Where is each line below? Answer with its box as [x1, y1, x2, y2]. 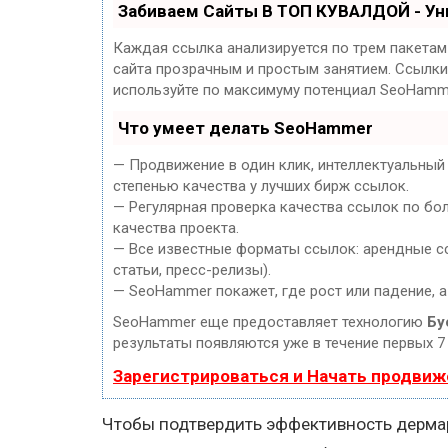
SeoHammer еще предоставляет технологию [113, 312, 427, 331]
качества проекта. [113, 218, 239, 237]
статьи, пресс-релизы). [113, 260, 271, 279]
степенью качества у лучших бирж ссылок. [113, 176, 409, 195]
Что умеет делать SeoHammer [118, 117, 373, 138]
